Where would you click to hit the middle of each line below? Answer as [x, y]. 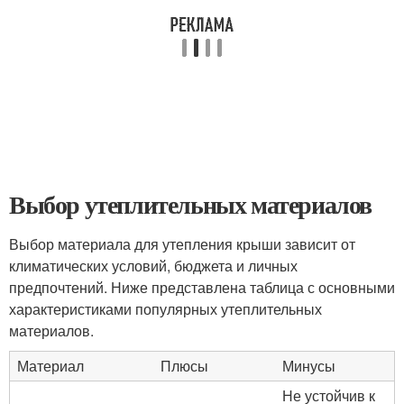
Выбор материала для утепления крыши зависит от [182, 244]
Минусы [309, 366]
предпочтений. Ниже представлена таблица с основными [202, 287]
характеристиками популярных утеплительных [165, 309]
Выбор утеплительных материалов [190, 204]
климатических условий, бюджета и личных [153, 266]
